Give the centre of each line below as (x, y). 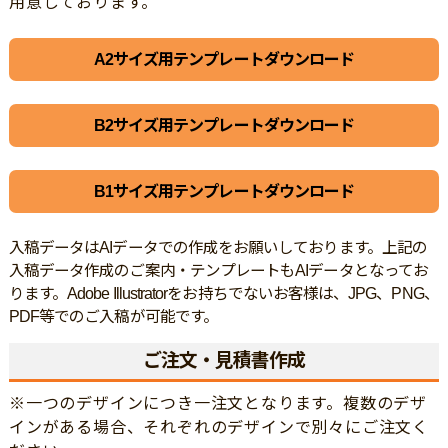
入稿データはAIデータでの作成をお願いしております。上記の (217, 248)
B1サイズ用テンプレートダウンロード (224, 191)
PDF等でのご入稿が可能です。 (113, 317)
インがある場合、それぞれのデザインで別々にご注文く (218, 428)
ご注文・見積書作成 (224, 361)
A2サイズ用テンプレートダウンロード (224, 59)
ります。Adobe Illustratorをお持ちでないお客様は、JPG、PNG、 (223, 294)
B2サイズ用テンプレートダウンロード (224, 125)
